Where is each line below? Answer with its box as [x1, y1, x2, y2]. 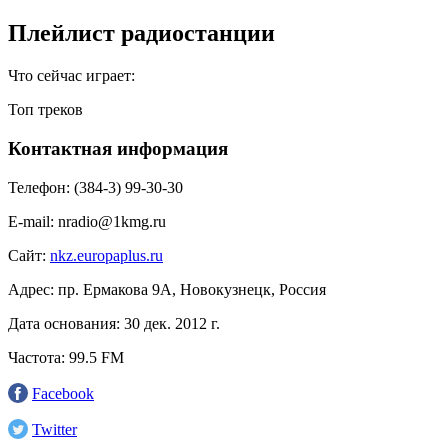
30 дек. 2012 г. [124, 314, 220, 332]
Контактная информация [8, 137, 228, 159]
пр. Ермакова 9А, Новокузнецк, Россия [58, 280, 326, 298]
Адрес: [8, 280, 54, 298]
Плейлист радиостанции [8, 20, 275, 47]
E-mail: [8, 212, 54, 230]
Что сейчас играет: [8, 67, 135, 85]
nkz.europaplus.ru [50, 246, 163, 264]
